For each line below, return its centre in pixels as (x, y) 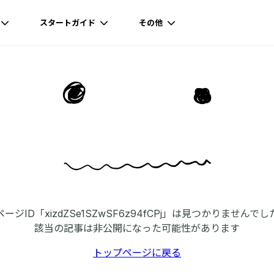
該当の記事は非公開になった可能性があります (137, 228)
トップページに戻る (137, 252)
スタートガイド (68, 23)
